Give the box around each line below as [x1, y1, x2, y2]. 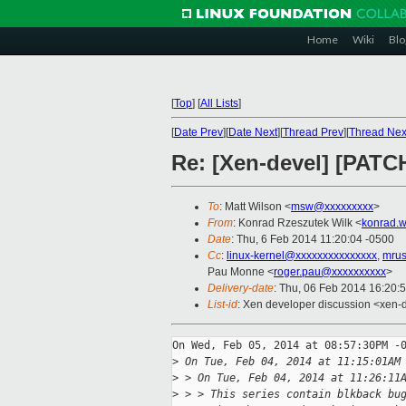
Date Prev [174, 126, 223, 139]
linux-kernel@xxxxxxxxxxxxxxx [227, 249, 377, 263]
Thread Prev [283, 126, 343, 139]
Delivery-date [208, 282, 274, 295]
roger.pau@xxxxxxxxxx [274, 266, 386, 279]
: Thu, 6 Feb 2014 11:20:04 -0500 [231, 233, 394, 246]
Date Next [228, 126, 277, 139]
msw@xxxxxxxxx [291, 200, 373, 214]
